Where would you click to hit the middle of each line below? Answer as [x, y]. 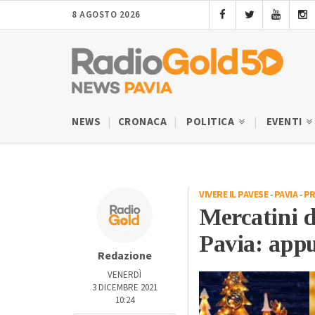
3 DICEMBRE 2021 [124, 287]
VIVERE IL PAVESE [233, 194]
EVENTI [285, 122]
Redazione [124, 256]
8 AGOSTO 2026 [106, 15]
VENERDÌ [124, 275]
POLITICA [212, 122]
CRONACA [142, 122]
